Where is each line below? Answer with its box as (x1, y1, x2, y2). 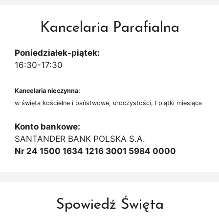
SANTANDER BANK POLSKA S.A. (15, 134, 145, 144)
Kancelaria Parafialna (40, 21, 179, 36)
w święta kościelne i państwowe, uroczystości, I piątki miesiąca (15, 99, 202, 107)
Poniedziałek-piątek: (15, 48, 100, 58)
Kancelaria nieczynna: (15, 87, 80, 94)
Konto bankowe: (15, 122, 80, 132)
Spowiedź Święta (55, 197, 164, 213)
